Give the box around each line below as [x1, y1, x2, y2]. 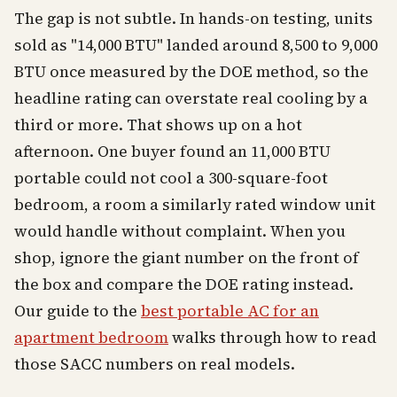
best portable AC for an [141, 300, 319, 322]
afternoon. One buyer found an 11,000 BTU [14, 141, 331, 162]
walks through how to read [168, 327, 377, 348]
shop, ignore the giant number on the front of [14, 247, 359, 269]
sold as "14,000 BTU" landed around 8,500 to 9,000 [14, 35, 378, 56]
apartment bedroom [14, 327, 168, 348]
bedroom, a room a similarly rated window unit [14, 194, 376, 215]
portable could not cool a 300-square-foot [14, 167, 328, 189]
